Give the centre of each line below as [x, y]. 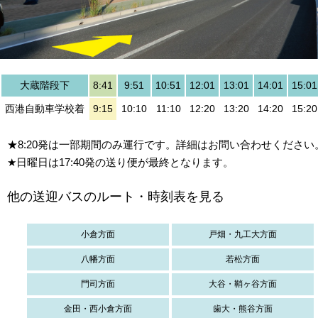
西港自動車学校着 [45, 108]
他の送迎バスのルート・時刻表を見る [116, 196]
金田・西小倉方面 [98, 308]
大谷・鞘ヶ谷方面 [243, 284]
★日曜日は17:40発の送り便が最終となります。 [120, 162]
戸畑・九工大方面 [243, 234]
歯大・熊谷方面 [243, 308]
